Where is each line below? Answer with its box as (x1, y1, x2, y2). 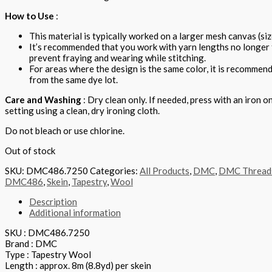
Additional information (29, 207, 121, 219)
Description (29, 196, 77, 208)
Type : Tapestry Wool (5, 249, 91, 260)
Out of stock (5, 145, 55, 157)
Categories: (90, 165, 140, 177)
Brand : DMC (5, 238, 57, 250)
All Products (140, 165, 189, 177)
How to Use (5, 10, 54, 22)
